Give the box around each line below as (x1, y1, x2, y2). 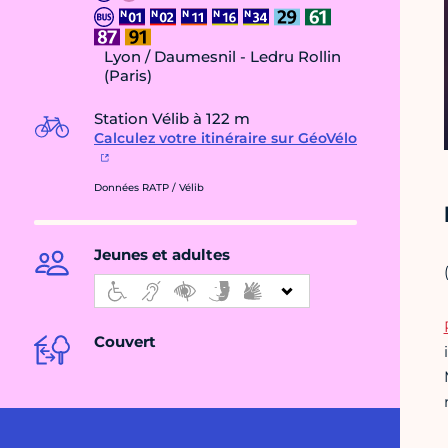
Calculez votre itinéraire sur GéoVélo (94, 129, 357, 148)
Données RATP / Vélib (94, 181, 204, 195)
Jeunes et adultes (94, 245, 230, 265)
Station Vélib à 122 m (94, 109, 250, 129)
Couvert (94, 332, 156, 352)
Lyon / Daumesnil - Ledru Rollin (104, 47, 341, 67)
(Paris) (104, 66, 152, 86)
